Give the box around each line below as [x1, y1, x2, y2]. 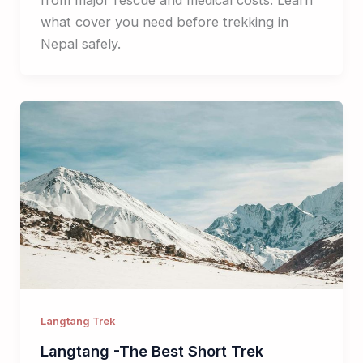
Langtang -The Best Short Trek [40, 341, 263, 360]
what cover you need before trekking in [40, 13, 288, 30]
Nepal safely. [40, 35, 121, 52]
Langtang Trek [40, 314, 115, 327]
